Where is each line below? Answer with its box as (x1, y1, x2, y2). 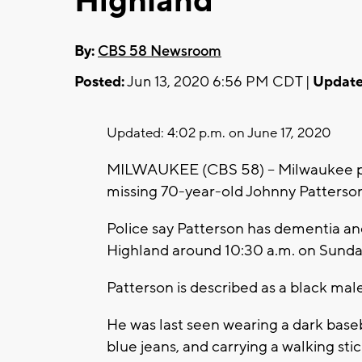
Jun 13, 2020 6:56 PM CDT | (124, 72, 313, 91)
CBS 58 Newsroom (98, 41, 221, 61)
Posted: (74, 72, 124, 91)
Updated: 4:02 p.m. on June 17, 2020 (107, 124, 331, 142)
